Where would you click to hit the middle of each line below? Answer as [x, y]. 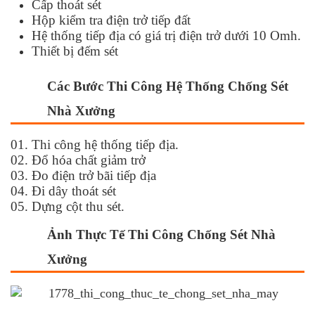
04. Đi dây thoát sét [63, 191]
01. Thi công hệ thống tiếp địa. [95, 144]
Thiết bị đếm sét [75, 51]
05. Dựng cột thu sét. [67, 206]
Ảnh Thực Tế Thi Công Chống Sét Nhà [161, 234]
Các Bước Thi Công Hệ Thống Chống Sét [168, 86]
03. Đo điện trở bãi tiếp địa [83, 175]
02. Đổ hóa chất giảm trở [78, 160]
